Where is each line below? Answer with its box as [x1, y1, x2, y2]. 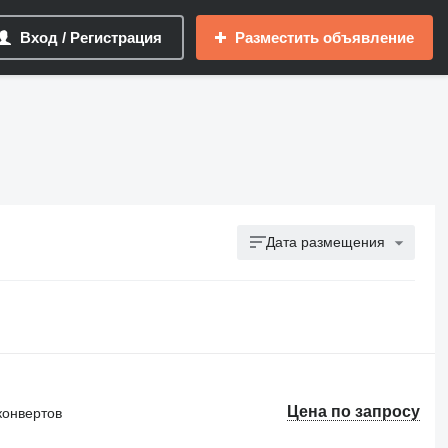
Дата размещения [266, 234, 386, 250]
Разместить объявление [235, 29, 414, 46]
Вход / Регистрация [20, 29, 162, 46]
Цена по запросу [287, 403, 421, 420]
